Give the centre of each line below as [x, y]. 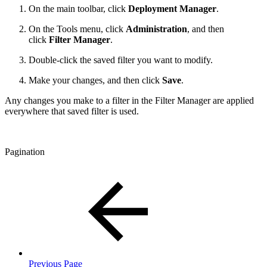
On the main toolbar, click [78, 8]
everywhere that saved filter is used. [72, 111]
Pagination [25, 151]
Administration [156, 29]
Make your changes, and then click [95, 80]
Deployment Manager [172, 8]
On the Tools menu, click [77, 29]
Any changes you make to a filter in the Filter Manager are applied [129, 100]
